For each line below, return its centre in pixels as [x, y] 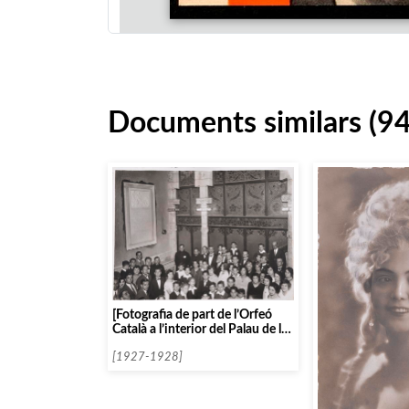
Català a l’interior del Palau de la [200, 329]
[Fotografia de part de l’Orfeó [192, 314]
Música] [135, 343]
